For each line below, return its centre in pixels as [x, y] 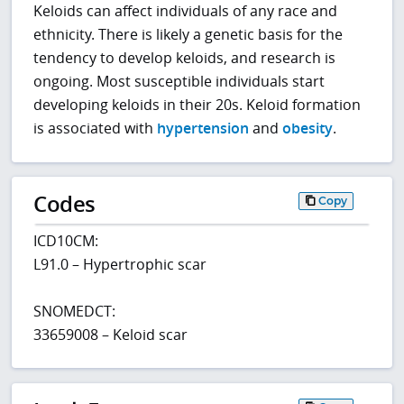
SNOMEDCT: [75, 311]
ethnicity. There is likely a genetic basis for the [188, 35]
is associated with [96, 129]
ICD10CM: [66, 240]
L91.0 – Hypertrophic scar [120, 264]
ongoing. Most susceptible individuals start [179, 82]
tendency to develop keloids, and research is [185, 58]
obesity [308, 129]
